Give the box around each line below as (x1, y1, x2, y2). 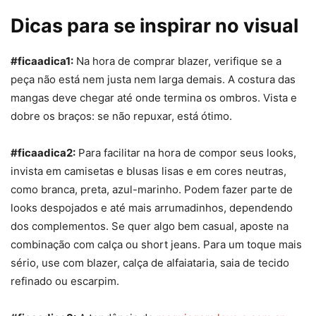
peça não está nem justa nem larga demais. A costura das (11, 73, 296, 87)
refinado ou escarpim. (11, 274, 119, 288)
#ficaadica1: (11, 54, 73, 68)
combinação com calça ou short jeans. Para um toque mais (11, 238, 302, 252)
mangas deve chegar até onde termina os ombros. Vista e (11, 91, 297, 105)
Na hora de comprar (76, 54, 178, 68)
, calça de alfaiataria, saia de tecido (117, 256, 289, 270)
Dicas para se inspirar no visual (11, 14, 298, 38)
